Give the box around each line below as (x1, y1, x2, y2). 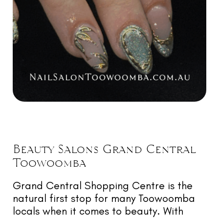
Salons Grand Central (58, 140, 195, 157)
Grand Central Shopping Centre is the (13, 178, 193, 192)
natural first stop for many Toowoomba (13, 191, 195, 205)
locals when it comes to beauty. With (13, 204, 183, 218)
